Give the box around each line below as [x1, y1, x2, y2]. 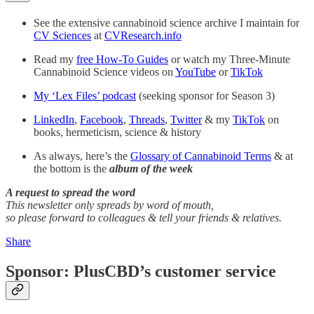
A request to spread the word [6, 186, 135, 199]
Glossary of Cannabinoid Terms [130, 150, 271, 163]
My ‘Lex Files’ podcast [34, 90, 136, 102]
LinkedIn [34, 114, 74, 126]
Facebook [80, 114, 123, 126]
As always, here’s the [34, 150, 130, 163]
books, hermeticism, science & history [34, 126, 201, 139]
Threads [129, 114, 165, 126]
